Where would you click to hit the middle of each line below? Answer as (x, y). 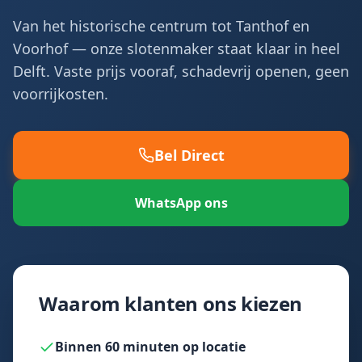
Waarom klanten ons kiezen (170, 303)
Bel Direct (189, 155)
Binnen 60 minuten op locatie (150, 347)
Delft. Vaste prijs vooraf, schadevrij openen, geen (181, 71)
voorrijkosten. (61, 94)
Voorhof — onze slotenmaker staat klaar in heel (177, 48)
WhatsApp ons (181, 203)
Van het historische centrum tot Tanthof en (161, 26)
